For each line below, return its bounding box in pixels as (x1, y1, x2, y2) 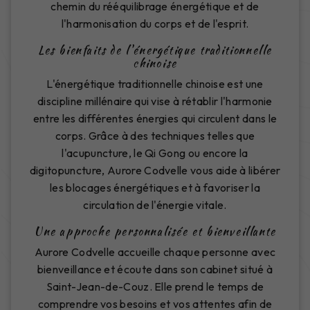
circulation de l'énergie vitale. (83, 197, 227, 212)
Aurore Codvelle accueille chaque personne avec (34, 244, 276, 259)
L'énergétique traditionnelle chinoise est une (46, 76, 264, 91)
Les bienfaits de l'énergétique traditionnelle (37, 42, 272, 58)
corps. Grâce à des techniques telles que (55, 128, 255, 143)
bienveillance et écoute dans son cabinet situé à (37, 262, 273, 276)
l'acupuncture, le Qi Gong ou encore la (62, 145, 248, 160)
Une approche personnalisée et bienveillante (34, 223, 276, 239)
